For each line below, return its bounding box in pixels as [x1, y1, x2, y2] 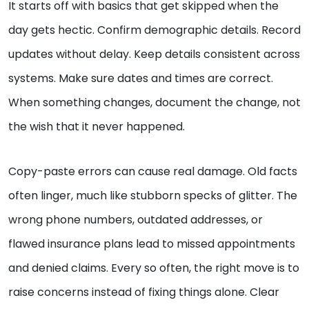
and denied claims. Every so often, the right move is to [8, 260, 299, 277]
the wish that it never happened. [8, 119, 185, 135]
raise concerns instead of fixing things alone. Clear [8, 284, 279, 301]
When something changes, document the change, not [8, 94, 301, 111]
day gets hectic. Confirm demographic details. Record [8, 22, 301, 39]
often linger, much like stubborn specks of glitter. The [8, 188, 297, 204]
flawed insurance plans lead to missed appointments [8, 236, 295, 252]
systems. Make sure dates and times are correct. [8, 70, 273, 87]
